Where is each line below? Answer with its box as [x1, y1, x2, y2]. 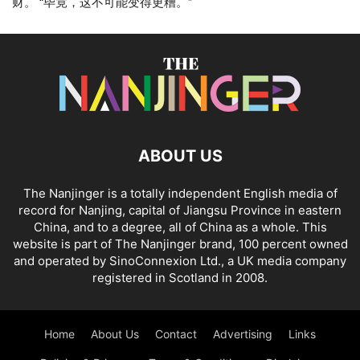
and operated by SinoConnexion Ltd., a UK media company [14, 253, 346, 269]
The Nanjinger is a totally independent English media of [22, 186, 337, 202]
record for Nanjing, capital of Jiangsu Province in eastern [18, 202, 342, 219]
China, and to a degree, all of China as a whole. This [33, 219, 327, 235]
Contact [155, 327, 197, 342]
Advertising [213, 327, 272, 342]
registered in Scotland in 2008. [92, 270, 268, 286]
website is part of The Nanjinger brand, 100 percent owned [12, 236, 348, 252]
